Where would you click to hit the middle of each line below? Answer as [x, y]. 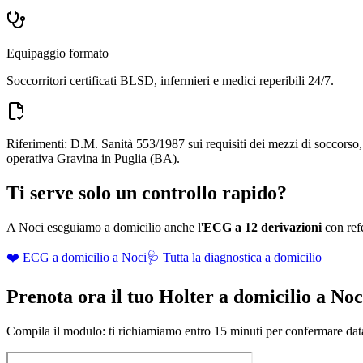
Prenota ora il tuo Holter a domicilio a [169, 296]
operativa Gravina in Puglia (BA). [93, 158]
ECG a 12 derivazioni [263, 227]
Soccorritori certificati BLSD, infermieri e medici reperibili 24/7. [170, 81]
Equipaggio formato [58, 53]
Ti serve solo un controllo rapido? [147, 192]
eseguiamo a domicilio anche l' [124, 227]
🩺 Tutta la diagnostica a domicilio [234, 257]
